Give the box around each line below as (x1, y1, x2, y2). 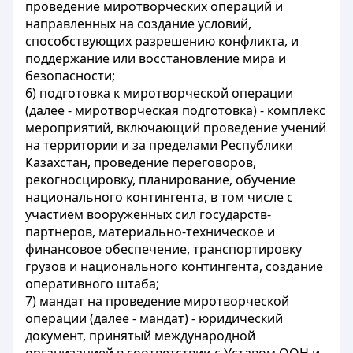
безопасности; (25, 67, 115, 84)
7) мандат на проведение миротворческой (25, 292, 289, 310)
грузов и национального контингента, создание (25, 258, 323, 275)
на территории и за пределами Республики (25, 136, 293, 154)
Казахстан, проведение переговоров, (25, 154, 256, 171)
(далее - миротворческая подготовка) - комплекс (25, 102, 325, 119)
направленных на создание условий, (25, 15, 251, 32)
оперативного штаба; (25, 275, 159, 292)
